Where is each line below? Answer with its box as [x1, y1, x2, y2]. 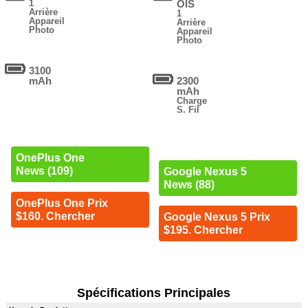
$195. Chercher [163, 224, 243, 236]
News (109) [15, 164, 73, 177]
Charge [177, 96, 208, 107]
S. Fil [177, 104, 200, 115]
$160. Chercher [15, 210, 95, 222]
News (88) [163, 179, 214, 191]
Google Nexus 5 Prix [163, 211, 270, 223]
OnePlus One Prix [15, 197, 108, 209]
